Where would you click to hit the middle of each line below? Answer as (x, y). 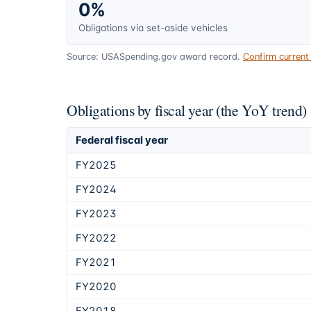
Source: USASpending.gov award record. (153, 57)
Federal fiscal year (122, 141)
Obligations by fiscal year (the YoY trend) (187, 110)
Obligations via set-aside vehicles (153, 28)
